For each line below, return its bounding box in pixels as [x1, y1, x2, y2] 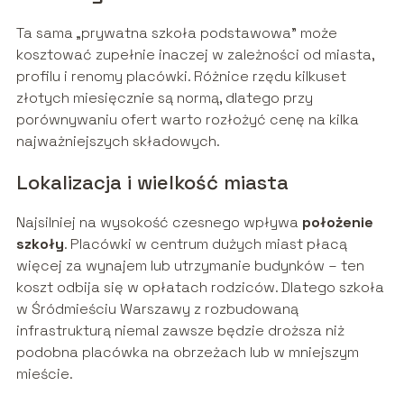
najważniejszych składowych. [15, 132, 220, 151]
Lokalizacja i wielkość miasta [15, 170, 289, 196]
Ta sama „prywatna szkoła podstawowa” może [15, 23, 337, 43]
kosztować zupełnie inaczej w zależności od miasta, [15, 45, 374, 65]
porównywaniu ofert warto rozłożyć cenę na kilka [15, 110, 359, 130]
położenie [301, 213, 373, 233]
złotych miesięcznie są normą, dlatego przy [15, 88, 313, 108]
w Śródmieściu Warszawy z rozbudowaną [15, 299, 298, 319]
